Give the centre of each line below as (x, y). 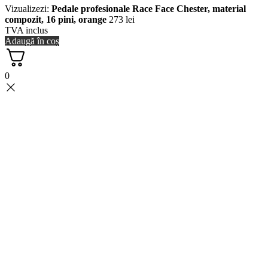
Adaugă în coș (32, 41)
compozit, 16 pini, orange (56, 19)
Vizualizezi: (28, 8)
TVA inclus (26, 30)
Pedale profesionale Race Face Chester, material (149, 8)
